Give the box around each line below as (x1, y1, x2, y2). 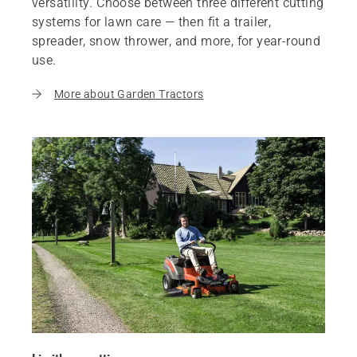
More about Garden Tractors (54, 88, 204, 101)
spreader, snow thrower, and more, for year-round (32, 33, 321, 49)
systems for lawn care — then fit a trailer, (32, 14, 272, 30)
